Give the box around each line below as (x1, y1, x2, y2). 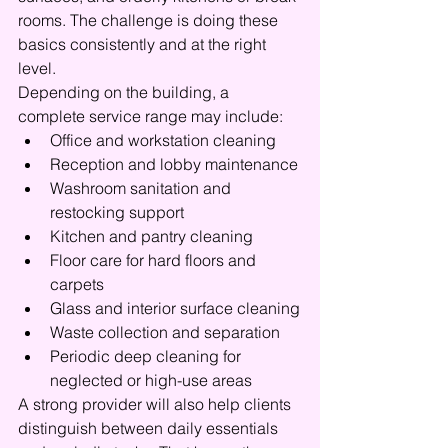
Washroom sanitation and (50, 178, 235, 198)
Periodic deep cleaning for (50, 346, 245, 366)
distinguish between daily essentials (18, 418, 282, 438)
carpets (50, 274, 104, 294)
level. (18, 58, 56, 78)
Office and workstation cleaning (50, 130, 276, 150)
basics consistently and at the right (18, 34, 270, 54)
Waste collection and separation (50, 322, 280, 342)
